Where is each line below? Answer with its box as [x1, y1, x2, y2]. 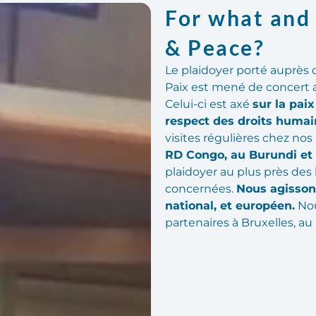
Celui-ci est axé [165, 97, 253, 111]
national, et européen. [165, 199, 295, 213]
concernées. [165, 182, 236, 196]
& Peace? [165, 35, 265, 61]
